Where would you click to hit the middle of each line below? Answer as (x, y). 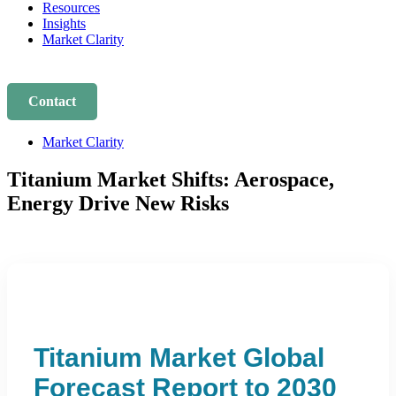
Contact (52, 101)
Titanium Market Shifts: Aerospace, (171, 179)
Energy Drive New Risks (118, 203)
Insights (64, 23)
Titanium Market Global (179, 357)
